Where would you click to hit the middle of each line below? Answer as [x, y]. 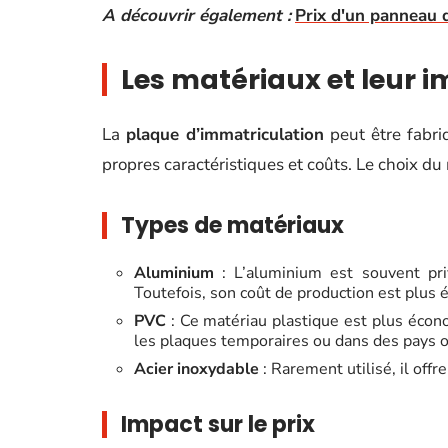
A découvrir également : [196, 15]
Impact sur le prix [218, 424]
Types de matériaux [232, 225]
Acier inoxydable [196, 369]
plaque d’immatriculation [225, 134]
